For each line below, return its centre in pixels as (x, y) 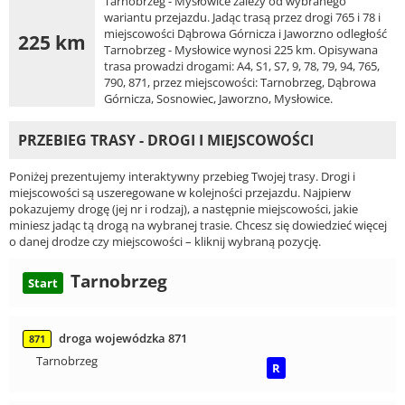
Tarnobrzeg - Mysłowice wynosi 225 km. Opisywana (241, 50)
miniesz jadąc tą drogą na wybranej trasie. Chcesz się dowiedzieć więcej (198, 226)
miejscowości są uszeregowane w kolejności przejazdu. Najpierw (180, 193)
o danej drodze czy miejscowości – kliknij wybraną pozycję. (165, 242)
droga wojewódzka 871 (123, 339)
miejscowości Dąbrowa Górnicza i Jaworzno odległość (245, 34)
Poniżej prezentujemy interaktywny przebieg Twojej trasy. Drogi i (182, 177)
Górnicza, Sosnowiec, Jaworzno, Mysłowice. (218, 99)
